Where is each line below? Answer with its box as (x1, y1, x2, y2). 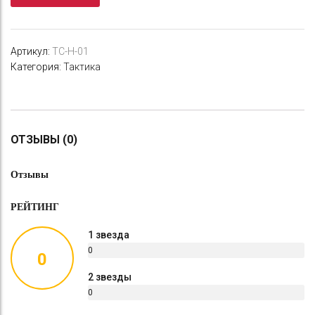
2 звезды (88, 271, 131, 283)
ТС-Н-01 (52, 45, 89, 57)
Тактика (63, 60, 101, 72)
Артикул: (11, 45, 52, 57)
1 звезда (88, 229, 129, 240)
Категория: (11, 60, 63, 72)
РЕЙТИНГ (11, 201, 59, 212)
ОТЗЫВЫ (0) (11, 132, 77, 146)
